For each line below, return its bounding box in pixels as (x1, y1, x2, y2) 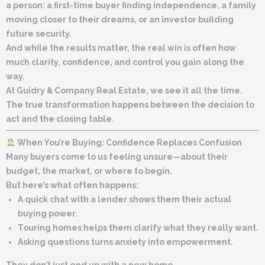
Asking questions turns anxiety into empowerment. (18, 237, 233, 247)
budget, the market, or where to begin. (6, 166, 172, 176)
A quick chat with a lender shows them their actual (18, 194, 231, 204)
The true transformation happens (6, 99, 150, 109)
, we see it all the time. (146, 85, 243, 95)
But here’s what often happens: (6, 180, 138, 190)
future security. (6, 28, 72, 38)
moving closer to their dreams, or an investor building (6, 14, 234, 24)
